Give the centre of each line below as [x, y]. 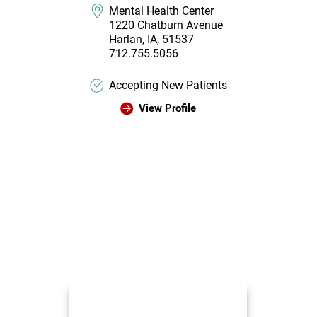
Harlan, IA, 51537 [152, 40]
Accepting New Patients [168, 85]
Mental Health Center [162, 11]
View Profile [167, 108]
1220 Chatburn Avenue [166, 25]
